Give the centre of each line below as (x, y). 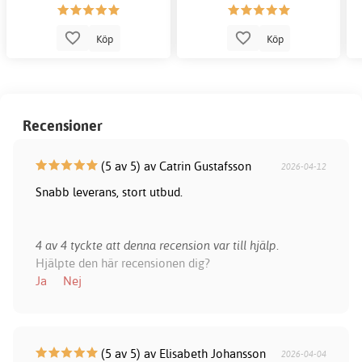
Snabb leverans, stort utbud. (109, 192)
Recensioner (63, 126)
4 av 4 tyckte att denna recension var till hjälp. (157, 246)
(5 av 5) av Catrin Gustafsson (174, 166)
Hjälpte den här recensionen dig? (122, 263)
